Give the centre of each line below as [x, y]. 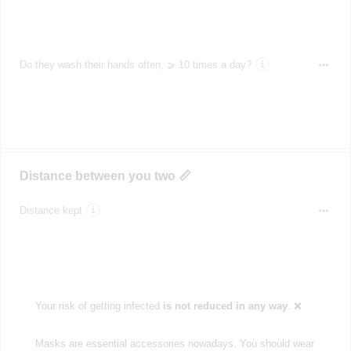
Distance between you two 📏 [105, 175]
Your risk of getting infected [99, 306]
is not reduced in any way [225, 306]
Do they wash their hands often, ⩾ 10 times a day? [136, 64]
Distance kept [51, 211]
